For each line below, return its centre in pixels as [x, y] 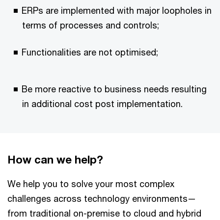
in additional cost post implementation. [102, 103]
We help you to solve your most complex [91, 183]
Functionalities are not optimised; [90, 52]
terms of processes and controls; [91, 25]
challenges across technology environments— [102, 198]
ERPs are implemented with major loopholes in [117, 10]
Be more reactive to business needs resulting [114, 89]
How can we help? [55, 159]
